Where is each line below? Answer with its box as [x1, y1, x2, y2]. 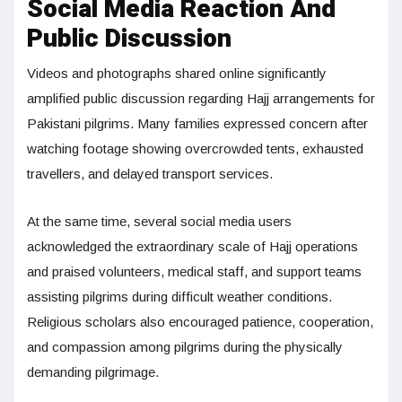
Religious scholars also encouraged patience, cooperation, [27, 314, 373, 330]
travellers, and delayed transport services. [27, 166, 273, 182]
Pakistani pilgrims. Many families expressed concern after [27, 116, 368, 132]
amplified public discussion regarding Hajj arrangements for [27, 91, 375, 107]
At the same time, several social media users [27, 214, 292, 230]
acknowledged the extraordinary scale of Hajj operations [27, 239, 358, 255]
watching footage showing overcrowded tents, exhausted [27, 141, 363, 157]
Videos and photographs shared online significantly [27, 66, 327, 82]
